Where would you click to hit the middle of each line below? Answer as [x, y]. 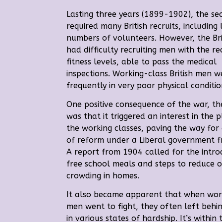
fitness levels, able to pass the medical [142, 62]
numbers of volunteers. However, [131, 38]
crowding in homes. [103, 176]
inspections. [90, 74]
